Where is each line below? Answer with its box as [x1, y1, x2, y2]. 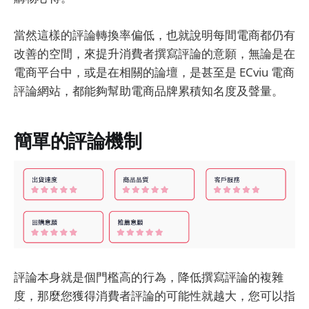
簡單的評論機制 [14, 128, 142, 154]
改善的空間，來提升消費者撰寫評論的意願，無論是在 [14, 45, 295, 61]
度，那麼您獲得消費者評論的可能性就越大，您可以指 [14, 287, 295, 303]
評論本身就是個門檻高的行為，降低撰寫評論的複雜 [14, 268, 283, 285]
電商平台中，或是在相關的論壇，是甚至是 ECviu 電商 [14, 63, 295, 80]
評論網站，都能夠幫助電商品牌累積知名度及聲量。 [14, 82, 283, 99]
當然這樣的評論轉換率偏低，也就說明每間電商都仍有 [14, 26, 295, 43]
